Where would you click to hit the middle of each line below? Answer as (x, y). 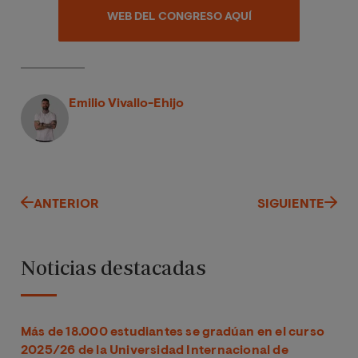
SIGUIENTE (291, 204)
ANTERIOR (66, 204)
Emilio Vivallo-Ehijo (126, 103)
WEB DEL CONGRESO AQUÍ (179, 18)
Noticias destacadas (113, 267)
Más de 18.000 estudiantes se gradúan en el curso (173, 332)
